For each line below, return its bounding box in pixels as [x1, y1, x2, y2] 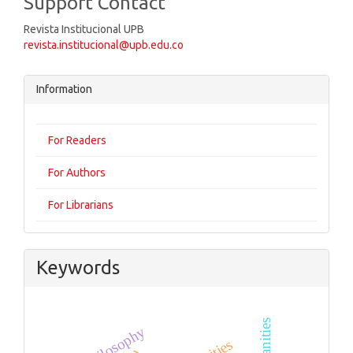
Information [36, 83, 92, 95]
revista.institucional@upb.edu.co [24, 39, 184, 51]
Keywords [36, 257, 120, 278]
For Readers [48, 134, 106, 147]
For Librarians [48, 199, 113, 211]
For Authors [48, 166, 106, 179]
